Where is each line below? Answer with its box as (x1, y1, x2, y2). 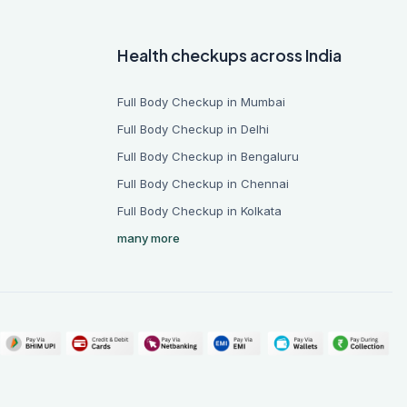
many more (117, 231, 181, 245)
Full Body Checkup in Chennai (117, 176, 290, 191)
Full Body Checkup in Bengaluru (117, 149, 300, 164)
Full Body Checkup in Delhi (117, 122, 270, 136)
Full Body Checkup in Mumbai (117, 94, 286, 109)
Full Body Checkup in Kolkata (117, 203, 283, 218)
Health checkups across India (117, 45, 342, 65)
